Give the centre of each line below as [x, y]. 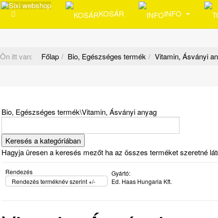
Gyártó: [121, 173]
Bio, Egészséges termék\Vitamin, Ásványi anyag [79, 112]
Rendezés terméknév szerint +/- [54, 181]
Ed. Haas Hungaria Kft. [142, 181]
